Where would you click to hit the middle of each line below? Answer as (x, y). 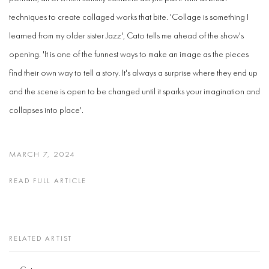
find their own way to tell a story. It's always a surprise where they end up (133, 73)
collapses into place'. (46, 110)
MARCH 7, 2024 (42, 154)
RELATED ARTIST (41, 238)
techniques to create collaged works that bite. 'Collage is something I (129, 17)
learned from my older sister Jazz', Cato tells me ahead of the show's (126, 35)
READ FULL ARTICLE (48, 181)
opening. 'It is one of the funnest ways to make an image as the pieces (129, 54)
